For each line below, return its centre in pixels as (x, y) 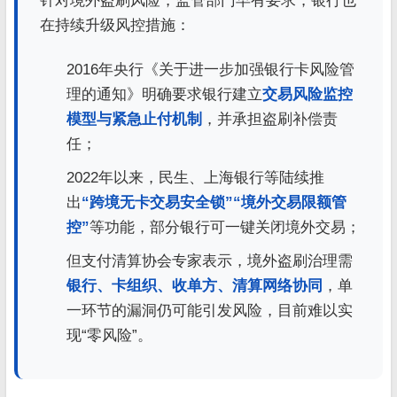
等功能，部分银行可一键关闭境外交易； (225, 227)
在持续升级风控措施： (115, 25)
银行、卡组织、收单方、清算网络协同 (195, 285)
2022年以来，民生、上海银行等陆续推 (195, 177)
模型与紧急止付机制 (134, 119)
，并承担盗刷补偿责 (270, 119)
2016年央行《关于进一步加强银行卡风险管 (210, 69)
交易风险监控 (307, 94)
